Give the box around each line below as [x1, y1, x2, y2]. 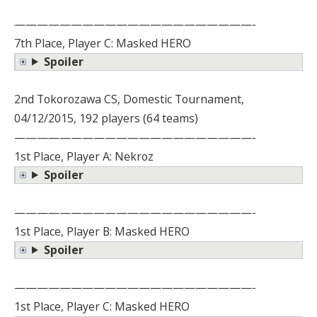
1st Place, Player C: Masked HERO [14, 298, 190, 314]
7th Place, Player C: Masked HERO [14, 35, 191, 51]
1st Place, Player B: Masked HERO [14, 223, 190, 239]
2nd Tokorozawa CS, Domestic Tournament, [14, 91, 244, 107]
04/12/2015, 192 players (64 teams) [14, 110, 198, 126]
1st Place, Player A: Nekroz [14, 148, 154, 164]
